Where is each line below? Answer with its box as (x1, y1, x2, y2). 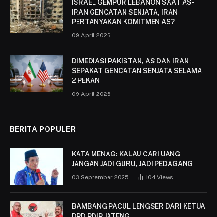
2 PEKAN (72, 76, 100, 84)
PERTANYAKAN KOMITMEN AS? (72, 17, 175, 26)
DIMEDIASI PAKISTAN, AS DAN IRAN (72, 57, 189, 65)
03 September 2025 (72, 173, 129, 181)
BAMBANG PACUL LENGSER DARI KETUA (72, 202, 205, 210)
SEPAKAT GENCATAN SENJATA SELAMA (72, 66, 202, 75)
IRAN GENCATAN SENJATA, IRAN (72, 8, 178, 16)
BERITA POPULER (10, 124, 76, 133)
